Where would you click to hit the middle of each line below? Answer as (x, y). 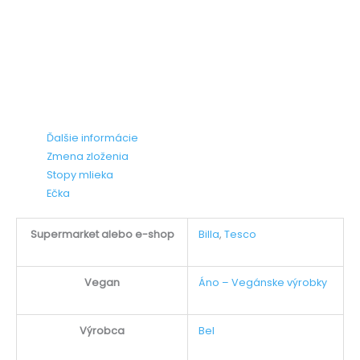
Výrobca (102, 331)
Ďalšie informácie (93, 138)
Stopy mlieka (80, 175)
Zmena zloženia (88, 157)
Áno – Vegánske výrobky (262, 283)
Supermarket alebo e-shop (102, 235)
